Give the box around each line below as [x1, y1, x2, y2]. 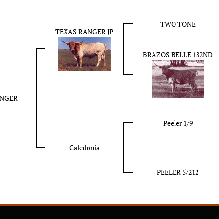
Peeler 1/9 [163, 118, 193, 128]
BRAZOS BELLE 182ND [143, 50, 213, 59]
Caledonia [69, 143, 100, 152]
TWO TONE [160, 20, 196, 29]
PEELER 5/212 [157, 167, 198, 176]
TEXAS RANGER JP [55, 27, 113, 36]
